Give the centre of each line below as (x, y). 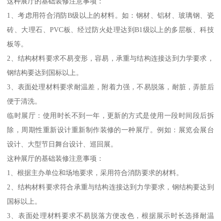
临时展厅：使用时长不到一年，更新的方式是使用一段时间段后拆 (110, 115)
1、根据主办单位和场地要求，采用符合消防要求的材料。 (95, 172)
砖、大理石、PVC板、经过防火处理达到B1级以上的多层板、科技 (110, 29)
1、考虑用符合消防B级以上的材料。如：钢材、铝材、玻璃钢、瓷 (110, 15)
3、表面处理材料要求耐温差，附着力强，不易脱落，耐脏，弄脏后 (110, 87)
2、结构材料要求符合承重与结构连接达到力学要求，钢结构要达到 (110, 187)
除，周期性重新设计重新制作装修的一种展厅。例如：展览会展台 (110, 129)
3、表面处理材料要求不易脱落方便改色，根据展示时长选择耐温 (110, 215)
